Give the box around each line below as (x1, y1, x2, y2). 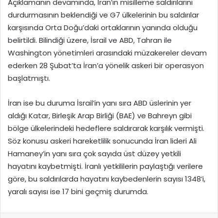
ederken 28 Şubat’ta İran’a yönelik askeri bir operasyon (8, 60, 204, 71)
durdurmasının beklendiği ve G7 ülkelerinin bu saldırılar (8, 9, 199, 20)
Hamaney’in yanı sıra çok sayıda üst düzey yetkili (8, 148, 181, 159)
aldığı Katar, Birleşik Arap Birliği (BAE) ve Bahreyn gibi (8, 110, 192, 121)
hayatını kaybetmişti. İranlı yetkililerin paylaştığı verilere (8, 161, 203, 171)
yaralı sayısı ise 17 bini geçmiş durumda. (8, 186, 148, 197)
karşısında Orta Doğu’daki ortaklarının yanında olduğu (8, 22, 198, 33)
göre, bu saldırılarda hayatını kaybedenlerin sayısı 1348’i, (8, 173, 205, 184)
